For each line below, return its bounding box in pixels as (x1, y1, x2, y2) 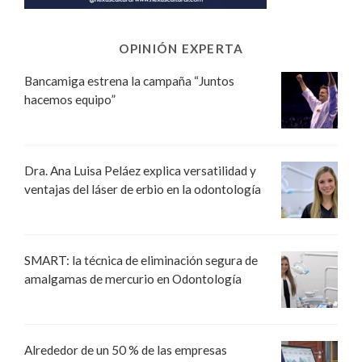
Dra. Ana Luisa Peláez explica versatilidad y (24, 163, 256, 179)
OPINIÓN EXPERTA (118, 41, 244, 57)
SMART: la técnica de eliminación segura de (24, 253, 258, 268)
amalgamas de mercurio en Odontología (24, 271, 242, 287)
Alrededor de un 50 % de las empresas (24, 343, 227, 358)
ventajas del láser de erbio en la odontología (24, 182, 261, 197)
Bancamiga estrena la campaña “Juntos (24, 74, 234, 89)
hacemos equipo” (24, 92, 116, 107)
